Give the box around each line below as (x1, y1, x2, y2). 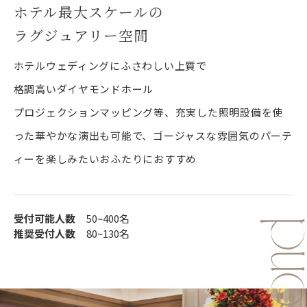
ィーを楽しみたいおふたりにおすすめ (13, 151, 197, 167)
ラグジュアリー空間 (13, 24, 149, 45)
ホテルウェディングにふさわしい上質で (13, 58, 207, 73)
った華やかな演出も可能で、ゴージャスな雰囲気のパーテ (13, 128, 293, 143)
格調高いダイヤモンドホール (13, 82, 154, 97)
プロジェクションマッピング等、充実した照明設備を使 (13, 105, 284, 120)
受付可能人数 (13, 210, 75, 225)
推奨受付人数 (13, 225, 75, 241)
